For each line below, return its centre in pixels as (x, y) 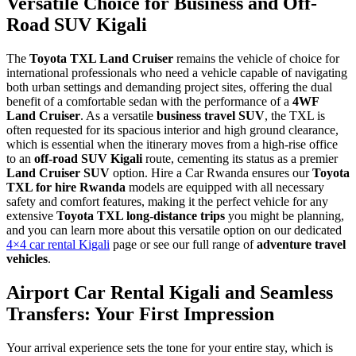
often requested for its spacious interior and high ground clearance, (172, 130)
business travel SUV (211, 115)
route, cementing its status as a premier (240, 158)
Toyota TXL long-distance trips (141, 215)
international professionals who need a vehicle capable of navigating (177, 72)
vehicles (27, 258)
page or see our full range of (183, 244)
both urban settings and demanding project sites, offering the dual (169, 87)
